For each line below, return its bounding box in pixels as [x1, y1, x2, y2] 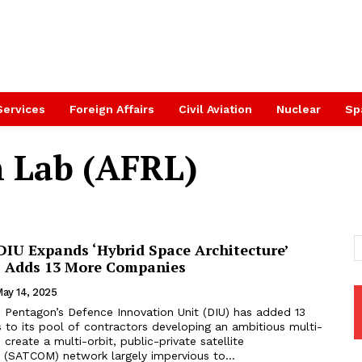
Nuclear [276, 103, 321, 116]
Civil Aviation [179, 103, 252, 116]
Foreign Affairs [69, 103, 154, 116]
